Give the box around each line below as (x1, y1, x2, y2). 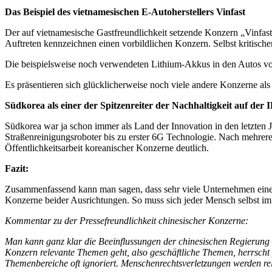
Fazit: (5, 163, 29, 174)
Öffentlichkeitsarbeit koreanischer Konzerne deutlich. (5, 142, 209, 153)
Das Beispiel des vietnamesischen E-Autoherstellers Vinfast (5, 6, 245, 17)
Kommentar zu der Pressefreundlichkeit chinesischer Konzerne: (5, 215, 248, 226)
